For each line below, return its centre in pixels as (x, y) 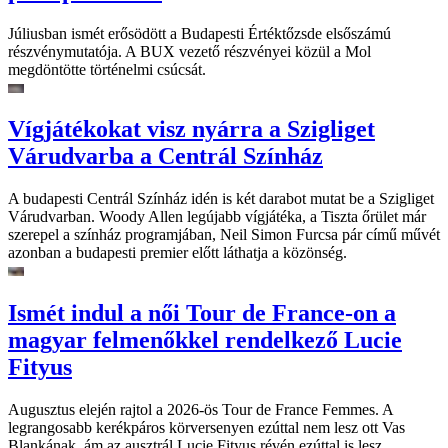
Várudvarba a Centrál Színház (165, 156)
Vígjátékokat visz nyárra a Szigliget (191, 129)
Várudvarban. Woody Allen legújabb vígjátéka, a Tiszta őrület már (217, 217)
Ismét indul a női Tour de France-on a (202, 313)
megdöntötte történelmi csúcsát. (107, 69)
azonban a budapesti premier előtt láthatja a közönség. (177, 253)
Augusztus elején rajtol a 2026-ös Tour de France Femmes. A (200, 410)
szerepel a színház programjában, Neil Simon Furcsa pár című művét (224, 235)
